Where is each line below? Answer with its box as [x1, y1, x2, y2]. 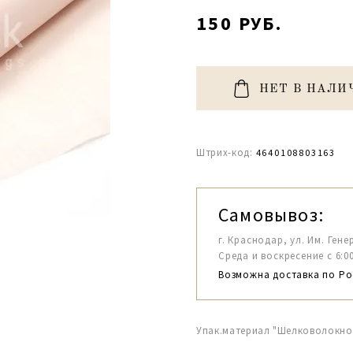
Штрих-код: [196, 146, 253, 159]
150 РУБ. [196, 11, 283, 35]
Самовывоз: [218, 203, 324, 227]
